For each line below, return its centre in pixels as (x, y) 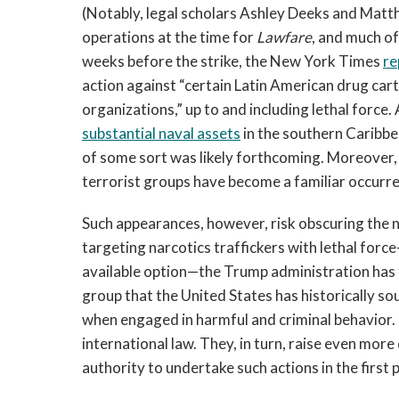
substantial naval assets (161, 133)
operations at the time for (169, 37)
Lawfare (284, 37)
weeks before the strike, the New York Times (232, 61)
